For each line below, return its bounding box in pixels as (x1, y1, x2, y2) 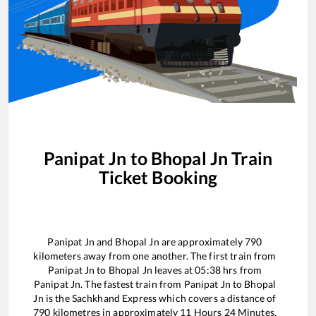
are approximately (159, 235, 245, 248)
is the (43, 291, 72, 304)
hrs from (221, 263, 262, 276)
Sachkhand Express (71, 291, 157, 304)
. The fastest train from (80, 277, 184, 290)
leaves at (152, 263, 195, 276)
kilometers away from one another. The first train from (33, 249, 276, 262)
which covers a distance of (157, 291, 276, 304)
